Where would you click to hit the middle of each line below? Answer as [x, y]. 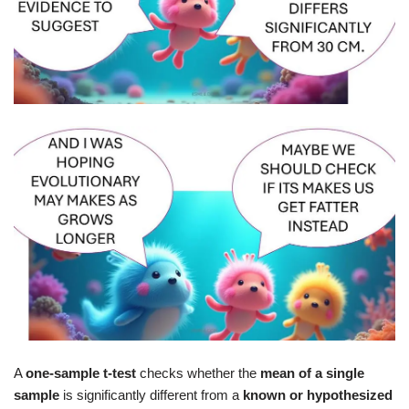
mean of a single [312, 372]
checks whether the [198, 372]
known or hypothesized [318, 394]
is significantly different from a [151, 394]
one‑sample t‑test [81, 372]
